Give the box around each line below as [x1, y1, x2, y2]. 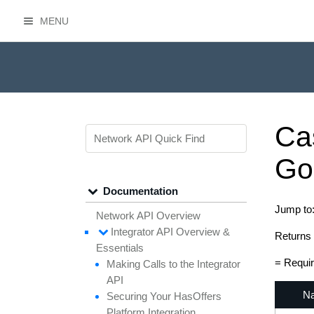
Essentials [96, 242, 144, 254]
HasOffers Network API [86, 27, 224, 42]
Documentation [100, 185, 178, 198]
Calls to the [143, 258, 197, 271]
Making [107, 258, 143, 271]
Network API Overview [96, 210, 200, 222]
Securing [107, 290, 150, 303]
